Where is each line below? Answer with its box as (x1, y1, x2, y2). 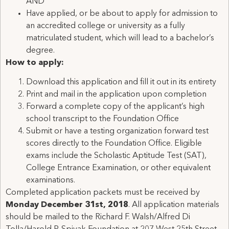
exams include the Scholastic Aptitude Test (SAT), (26, 152, 207, 161)
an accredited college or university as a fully (26, 22, 185, 31)
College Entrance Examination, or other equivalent (26, 164, 211, 173)
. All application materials (128, 201, 219, 210)
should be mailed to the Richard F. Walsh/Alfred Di (6, 213, 190, 222)
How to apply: (6, 59, 64, 67)
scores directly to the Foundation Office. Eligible (26, 140, 202, 148)
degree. (26, 47, 55, 55)
